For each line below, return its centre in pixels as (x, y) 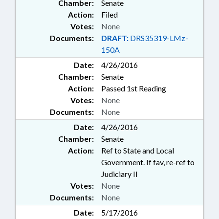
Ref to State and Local (138, 150)
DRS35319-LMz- (158, 38)
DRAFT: (115, 38)
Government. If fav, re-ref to (148, 162)
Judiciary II (120, 174)
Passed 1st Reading (134, 88)
